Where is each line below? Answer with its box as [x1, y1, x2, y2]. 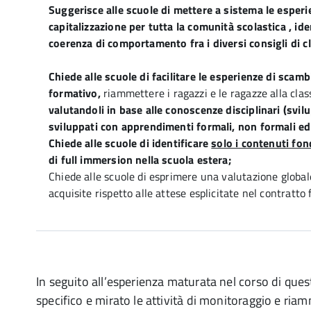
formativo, [49, 85, 103, 101]
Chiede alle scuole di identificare [49, 135, 212, 151]
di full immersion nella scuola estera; [49, 151, 231, 168]
